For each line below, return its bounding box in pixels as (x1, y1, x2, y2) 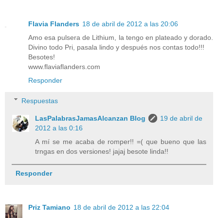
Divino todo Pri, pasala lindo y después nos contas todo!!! (28, 43, 204, 51)
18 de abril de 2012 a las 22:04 (73, 203, 169, 211)
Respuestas (21, 96, 58, 105)
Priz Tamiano (28, 203, 71, 211)
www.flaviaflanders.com (28, 62, 100, 71)
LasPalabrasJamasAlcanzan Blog (35, 114, 146, 122)
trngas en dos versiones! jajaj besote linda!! (35, 147, 169, 155)
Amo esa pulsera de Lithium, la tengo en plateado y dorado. (28, 33, 213, 41)
